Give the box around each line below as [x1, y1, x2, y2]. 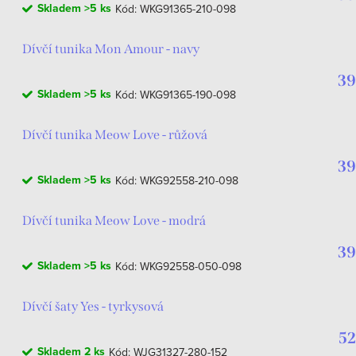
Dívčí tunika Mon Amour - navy [22, 41, 199, 56]
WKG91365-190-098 [140, 87, 236, 103]
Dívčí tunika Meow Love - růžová [22, 127, 207, 142]
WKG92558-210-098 [140, 172, 238, 188]
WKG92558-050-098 [140, 258, 242, 274]
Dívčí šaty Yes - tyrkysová [22, 299, 164, 314]
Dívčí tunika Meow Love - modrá [22, 213, 206, 228]
